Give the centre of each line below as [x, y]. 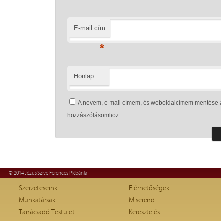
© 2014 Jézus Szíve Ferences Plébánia [48, 173]
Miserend [142, 200]
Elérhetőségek [149, 188]
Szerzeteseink [38, 188]
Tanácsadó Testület [47, 212]
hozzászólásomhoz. [93, 115]
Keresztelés [144, 212]
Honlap [84, 76]
